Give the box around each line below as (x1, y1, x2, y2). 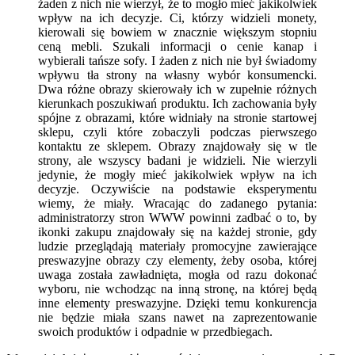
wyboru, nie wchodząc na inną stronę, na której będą (38, 281, 317, 296)
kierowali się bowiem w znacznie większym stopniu (38, 25, 317, 39)
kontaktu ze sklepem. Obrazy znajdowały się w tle (38, 139, 317, 153)
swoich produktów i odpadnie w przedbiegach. (38, 324, 273, 338)
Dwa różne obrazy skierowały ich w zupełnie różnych (38, 82, 317, 96)
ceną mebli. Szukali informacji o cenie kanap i (38, 39, 317, 53)
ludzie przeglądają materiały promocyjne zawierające (38, 239, 317, 253)
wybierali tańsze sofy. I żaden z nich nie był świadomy (38, 53, 317, 67)
